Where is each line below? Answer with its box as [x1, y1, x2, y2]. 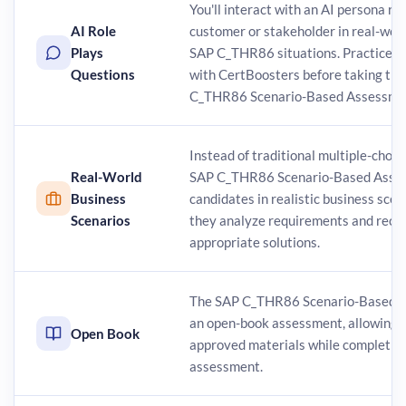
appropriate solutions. [189, 233, 320, 250]
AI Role [71, 22, 116, 39]
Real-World [71, 168, 142, 185]
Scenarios [71, 211, 130, 228]
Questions [71, 65, 135, 82]
